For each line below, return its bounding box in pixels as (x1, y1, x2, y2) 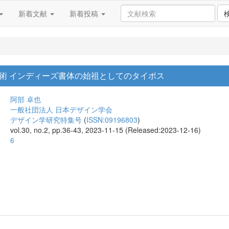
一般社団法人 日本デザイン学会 (10, 104, 112, 114)
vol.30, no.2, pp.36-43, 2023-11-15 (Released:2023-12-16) (10, 125, 201, 135)
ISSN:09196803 (86, 114, 138, 125)
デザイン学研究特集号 (10, 114, 82, 125)
